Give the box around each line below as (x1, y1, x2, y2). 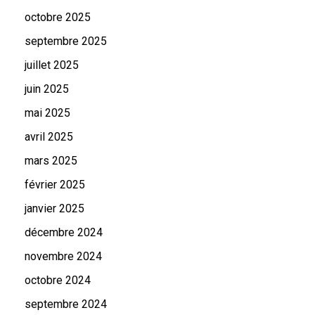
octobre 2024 (25, 274, 91, 287)
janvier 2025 (25, 202, 84, 215)
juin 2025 (25, 82, 69, 96)
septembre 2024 (25, 297, 107, 311)
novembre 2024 (25, 250, 102, 263)
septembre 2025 (25, 34, 107, 48)
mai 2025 (25, 106, 70, 120)
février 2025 (25, 178, 85, 191)
